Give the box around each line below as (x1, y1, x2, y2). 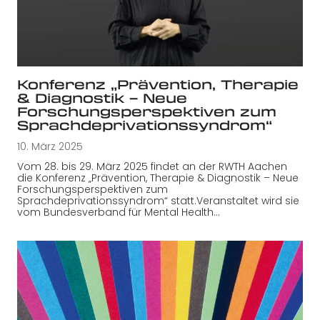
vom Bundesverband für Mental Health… (17, 204, 220, 219)
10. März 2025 (17, 139, 83, 154)
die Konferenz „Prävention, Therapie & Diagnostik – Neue (17, 170, 299, 185)
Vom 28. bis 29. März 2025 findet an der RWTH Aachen (17, 159, 287, 174)
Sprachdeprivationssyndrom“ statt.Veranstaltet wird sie (17, 193, 299, 208)
